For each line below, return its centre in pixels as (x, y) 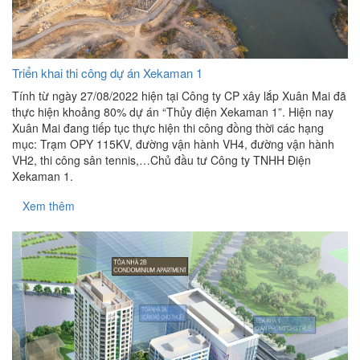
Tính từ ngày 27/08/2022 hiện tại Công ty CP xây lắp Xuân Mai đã (179, 95)
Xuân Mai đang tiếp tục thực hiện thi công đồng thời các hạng (168, 127)
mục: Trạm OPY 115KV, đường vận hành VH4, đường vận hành (173, 143)
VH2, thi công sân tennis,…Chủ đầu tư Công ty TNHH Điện (162, 160)
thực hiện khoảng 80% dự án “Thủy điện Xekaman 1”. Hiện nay (173, 111)
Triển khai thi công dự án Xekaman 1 (107, 72)
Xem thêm (49, 205)
